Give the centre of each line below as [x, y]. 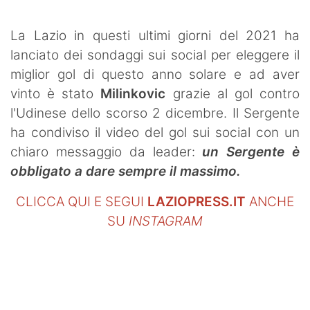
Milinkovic [133, 93]
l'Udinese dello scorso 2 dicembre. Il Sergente [155, 113]
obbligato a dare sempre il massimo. [127, 171]
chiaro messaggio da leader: [107, 152]
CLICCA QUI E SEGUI [82, 201]
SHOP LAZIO [51, 14]
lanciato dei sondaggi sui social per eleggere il [155, 55]
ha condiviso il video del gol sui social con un [155, 132]
